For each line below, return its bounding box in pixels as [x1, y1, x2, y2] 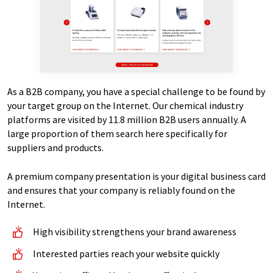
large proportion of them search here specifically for [7, 127, 227, 140]
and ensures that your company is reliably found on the [7, 183, 235, 196]
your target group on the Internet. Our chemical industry [7, 99, 243, 112]
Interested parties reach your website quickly [32, 247, 219, 260]
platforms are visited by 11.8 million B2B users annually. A [7, 113, 246, 126]
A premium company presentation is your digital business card [7, 169, 266, 182]
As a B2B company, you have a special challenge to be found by [7, 85, 265, 97]
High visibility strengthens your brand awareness [32, 225, 236, 238]
